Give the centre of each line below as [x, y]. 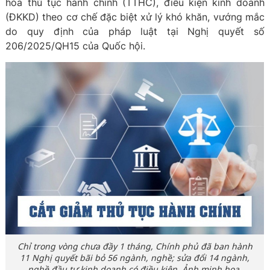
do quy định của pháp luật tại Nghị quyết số [135, 31]
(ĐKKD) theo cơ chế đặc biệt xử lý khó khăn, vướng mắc [135, 17]
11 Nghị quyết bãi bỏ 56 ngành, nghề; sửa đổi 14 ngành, [135, 258]
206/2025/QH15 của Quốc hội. [76, 46]
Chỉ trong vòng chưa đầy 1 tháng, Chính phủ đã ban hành [135, 246]
